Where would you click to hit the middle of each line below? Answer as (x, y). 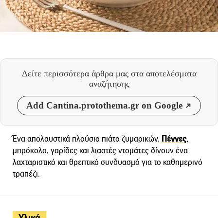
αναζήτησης (109, 84)
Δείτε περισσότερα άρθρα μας (76, 74)
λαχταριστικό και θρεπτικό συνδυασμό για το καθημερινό (108, 163)
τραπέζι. (26, 174)
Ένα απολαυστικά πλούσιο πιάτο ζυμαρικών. (87, 139)
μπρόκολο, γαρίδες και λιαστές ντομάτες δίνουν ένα (100, 151)
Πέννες (174, 139)
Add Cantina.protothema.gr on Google (104, 106)
